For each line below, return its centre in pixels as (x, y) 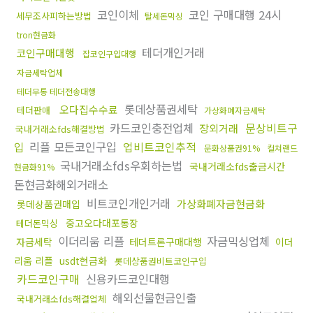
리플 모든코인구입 (73, 147)
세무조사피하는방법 (54, 16)
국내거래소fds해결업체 (61, 299)
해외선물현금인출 (153, 298)
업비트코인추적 (160, 147)
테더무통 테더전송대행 (56, 92)
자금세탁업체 (40, 73)
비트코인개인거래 (129, 204)
